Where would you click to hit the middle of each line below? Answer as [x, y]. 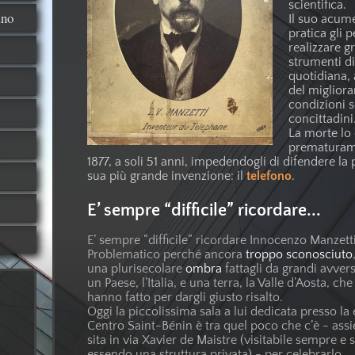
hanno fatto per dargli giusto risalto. [185, 298]
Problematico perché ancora [167, 255]
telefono [269, 176]
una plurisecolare [137, 269]
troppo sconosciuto [300, 255]
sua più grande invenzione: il [166, 176]
